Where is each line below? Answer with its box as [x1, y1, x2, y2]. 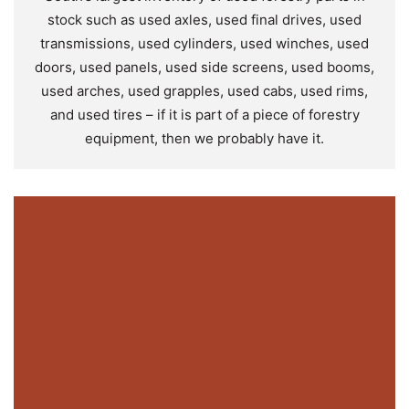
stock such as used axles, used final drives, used [47, 10, 362, 28]
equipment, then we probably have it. [85, 129, 324, 147]
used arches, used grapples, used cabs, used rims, [41, 81, 368, 100]
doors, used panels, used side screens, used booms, [35, 58, 374, 76]
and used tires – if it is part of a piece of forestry [49, 105, 360, 123]
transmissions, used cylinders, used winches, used [40, 34, 369, 52]
